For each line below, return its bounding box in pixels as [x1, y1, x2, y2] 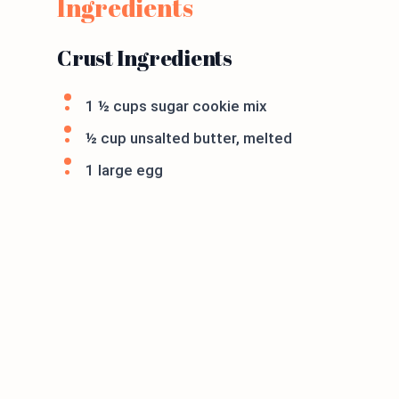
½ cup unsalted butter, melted [85, 128, 292, 147]
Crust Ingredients [57, 43, 232, 72]
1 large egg [85, 160, 163, 179]
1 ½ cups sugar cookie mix [85, 96, 267, 115]
